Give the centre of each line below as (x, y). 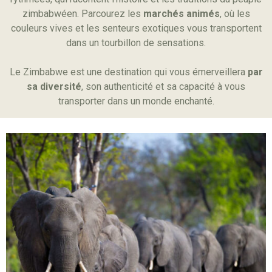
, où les (235, 14)
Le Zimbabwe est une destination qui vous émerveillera (128, 72)
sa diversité (54, 87)
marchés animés (181, 14)
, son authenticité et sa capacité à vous (163, 87)
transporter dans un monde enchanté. (136, 101)
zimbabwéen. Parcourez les (83, 14)
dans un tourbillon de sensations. (136, 43)
